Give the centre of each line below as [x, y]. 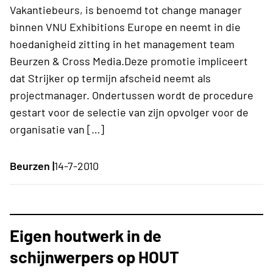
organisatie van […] [57, 129]
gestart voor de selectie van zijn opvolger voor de [129, 112]
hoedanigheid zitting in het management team [122, 44]
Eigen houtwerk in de [86, 235]
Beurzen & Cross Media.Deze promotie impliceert [129, 61]
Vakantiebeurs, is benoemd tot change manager [126, 9]
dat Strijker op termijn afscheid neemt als [110, 78]
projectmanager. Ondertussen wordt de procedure [132, 95]
